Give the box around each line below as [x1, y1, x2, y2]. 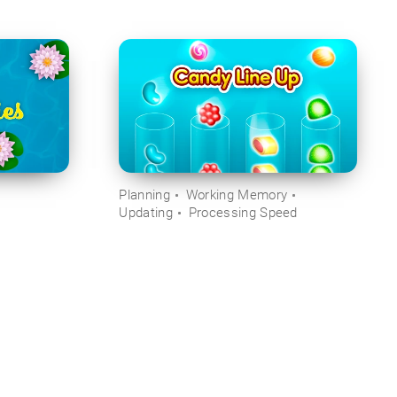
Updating [119, 204, 173, 221]
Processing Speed [188, 204, 298, 221]
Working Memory [185, 186, 288, 203]
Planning [119, 186, 170, 203]
